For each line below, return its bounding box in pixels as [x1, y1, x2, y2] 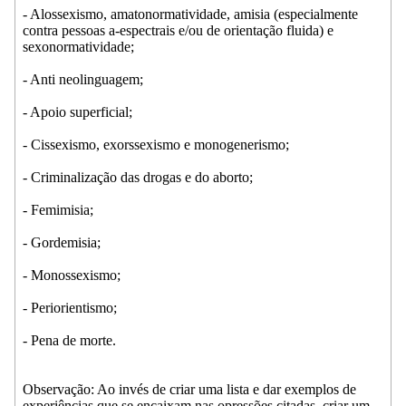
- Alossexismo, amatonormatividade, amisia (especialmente [23, 5, 358, 22]
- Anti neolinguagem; [23, 71, 143, 87]
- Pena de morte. [23, 332, 116, 348]
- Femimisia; [23, 201, 93, 217]
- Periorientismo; [23, 299, 117, 315]
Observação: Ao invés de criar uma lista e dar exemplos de [23, 381, 356, 397]
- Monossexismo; [23, 266, 121, 283]
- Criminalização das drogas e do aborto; [23, 169, 253, 185]
